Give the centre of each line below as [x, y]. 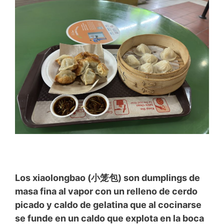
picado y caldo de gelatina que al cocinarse [108, 204]
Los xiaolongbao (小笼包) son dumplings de [107, 177]
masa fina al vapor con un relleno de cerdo [106, 191]
